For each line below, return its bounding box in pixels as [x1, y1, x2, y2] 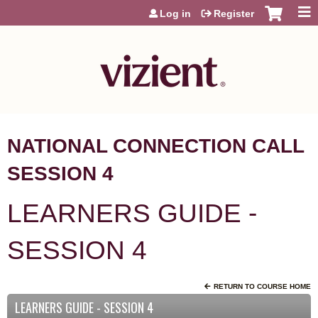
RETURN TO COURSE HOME [214, 283, 311, 290]
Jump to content [128, 1, 190, 11]
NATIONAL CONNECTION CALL [7, 135, 304, 157]
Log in [160, 8, 191, 19]
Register [214, 8, 254, 19]
